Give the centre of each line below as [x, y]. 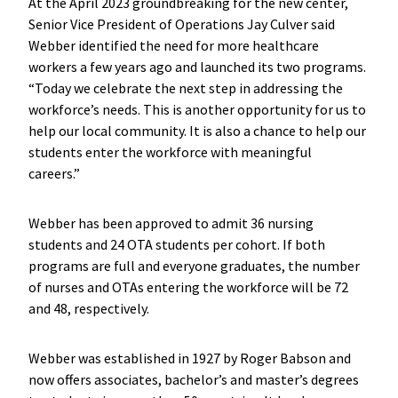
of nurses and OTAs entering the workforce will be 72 [188, 287]
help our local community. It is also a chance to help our [197, 130]
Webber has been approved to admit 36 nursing [171, 223]
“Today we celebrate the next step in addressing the [185, 88]
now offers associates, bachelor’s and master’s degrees [193, 379]
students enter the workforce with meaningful [170, 151]
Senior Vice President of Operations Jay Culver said [181, 24]
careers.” [56, 173]
